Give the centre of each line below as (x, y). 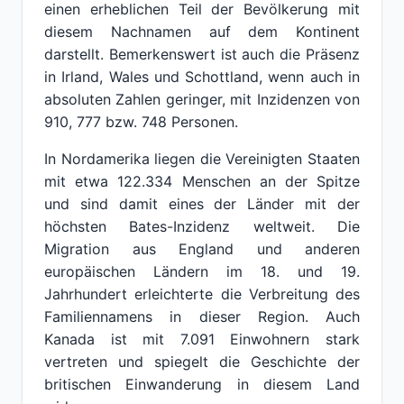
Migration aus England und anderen (202, 249)
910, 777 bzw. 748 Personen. (141, 122)
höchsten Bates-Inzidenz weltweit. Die (202, 226)
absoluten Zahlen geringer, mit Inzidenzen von (202, 99)
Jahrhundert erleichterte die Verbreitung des (202, 294)
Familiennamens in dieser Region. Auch (202, 317)
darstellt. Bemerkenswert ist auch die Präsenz (202, 54)
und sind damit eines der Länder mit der (202, 204)
